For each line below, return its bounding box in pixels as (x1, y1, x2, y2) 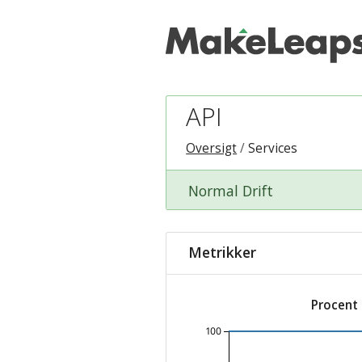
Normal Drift (187, 181, 273, 201)
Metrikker (187, 242, 256, 262)
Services (248, 139, 298, 157)
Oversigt (186, 139, 238, 157)
